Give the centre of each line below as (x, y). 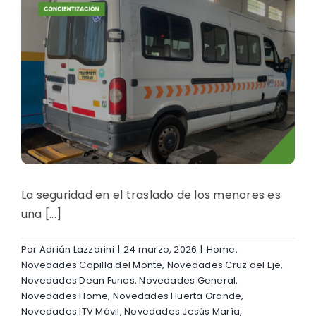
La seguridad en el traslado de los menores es (151, 195)
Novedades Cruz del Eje (224, 265)
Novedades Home (65, 296)
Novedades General (188, 280)
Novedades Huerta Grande (177, 296)
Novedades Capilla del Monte (92, 265)
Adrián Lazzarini (77, 249)
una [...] (42, 214)
